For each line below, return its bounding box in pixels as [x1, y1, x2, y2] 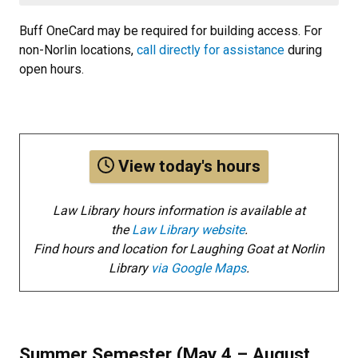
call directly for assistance [137, 42, 284, 58]
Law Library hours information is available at [53, 202, 305, 218]
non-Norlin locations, [19, 42, 137, 58]
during [284, 42, 322, 58]
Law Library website [131, 221, 245, 237]
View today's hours [113, 156, 261, 176]
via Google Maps [151, 260, 246, 276]
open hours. [19, 61, 84, 77]
